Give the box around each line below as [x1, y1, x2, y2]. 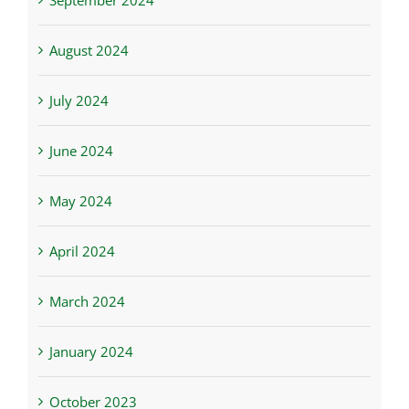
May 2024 [48, 192, 112, 211]
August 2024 [48, 41, 129, 60]
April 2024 [48, 242, 115, 261]
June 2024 [48, 142, 113, 161]
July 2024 [48, 91, 109, 110]
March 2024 [48, 292, 125, 311]
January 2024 [48, 342, 133, 362]
